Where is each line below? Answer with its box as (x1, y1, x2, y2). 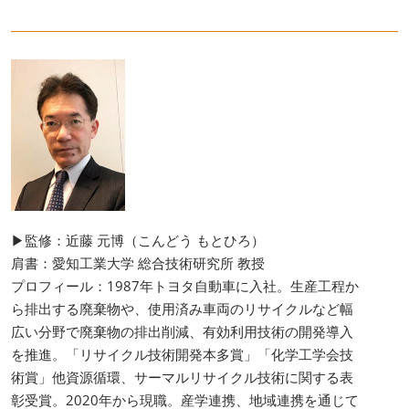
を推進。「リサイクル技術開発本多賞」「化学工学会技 (11, 344, 353, 363)
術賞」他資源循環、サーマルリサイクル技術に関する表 (11, 367, 353, 386)
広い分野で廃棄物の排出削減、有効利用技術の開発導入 (11, 321, 353, 341)
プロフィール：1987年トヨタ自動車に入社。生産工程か (11, 276, 359, 295)
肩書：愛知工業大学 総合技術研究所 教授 (11, 253, 265, 272)
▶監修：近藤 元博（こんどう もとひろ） (11, 230, 265, 249)
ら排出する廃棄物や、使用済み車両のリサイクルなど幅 (11, 299, 353, 318)
